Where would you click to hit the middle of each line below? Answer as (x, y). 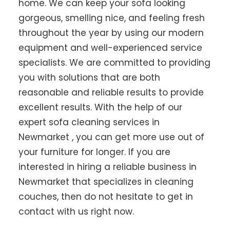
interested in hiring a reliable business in (107, 167)
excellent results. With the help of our (100, 107)
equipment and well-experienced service (110, 47)
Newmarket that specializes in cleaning (106, 181)
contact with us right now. (76, 211)
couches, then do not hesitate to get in (106, 196)
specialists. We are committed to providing (114, 62)
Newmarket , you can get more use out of (111, 137)
